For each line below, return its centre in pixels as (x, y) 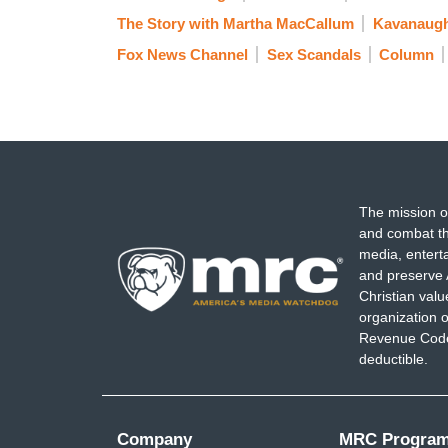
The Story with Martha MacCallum (235, 24)
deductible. (393, 359)
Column (406, 54)
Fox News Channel (182, 54)
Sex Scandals (313, 54)
